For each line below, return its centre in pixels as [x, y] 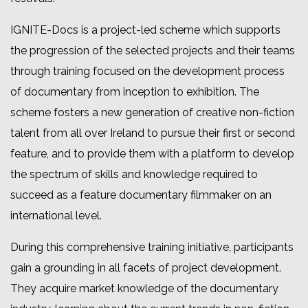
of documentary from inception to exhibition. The [135, 92]
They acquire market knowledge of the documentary [144, 289]
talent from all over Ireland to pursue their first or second [153, 133]
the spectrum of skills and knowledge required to [134, 175]
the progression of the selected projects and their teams [153, 51]
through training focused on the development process [147, 71]
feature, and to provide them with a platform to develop [152, 154]
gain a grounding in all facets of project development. [146, 268]
